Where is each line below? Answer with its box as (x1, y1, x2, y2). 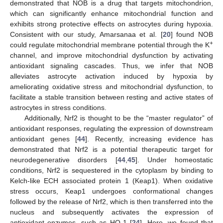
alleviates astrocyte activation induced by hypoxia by (10, 72, 213, 81)
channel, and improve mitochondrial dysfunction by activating (10, 51, 213, 60)
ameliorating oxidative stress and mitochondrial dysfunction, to (10, 83, 213, 91)
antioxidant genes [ (10, 135, 77, 143)
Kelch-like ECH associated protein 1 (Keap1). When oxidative (10, 177, 213, 185)
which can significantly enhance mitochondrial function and (10, 9, 213, 18)
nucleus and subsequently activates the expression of (10, 208, 213, 217)
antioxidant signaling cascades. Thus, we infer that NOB (10, 62, 213, 70)
